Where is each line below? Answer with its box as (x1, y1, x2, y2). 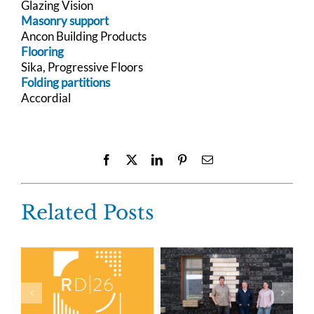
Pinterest (187, 153, 225, 165)
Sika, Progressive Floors (21, 59, 143, 74)
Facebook (111, 153, 155, 165)
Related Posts (21, 200, 154, 225)
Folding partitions (21, 74, 110, 90)
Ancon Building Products (21, 28, 146, 43)
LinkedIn (162, 153, 203, 165)
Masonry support (21, 13, 109, 28)
